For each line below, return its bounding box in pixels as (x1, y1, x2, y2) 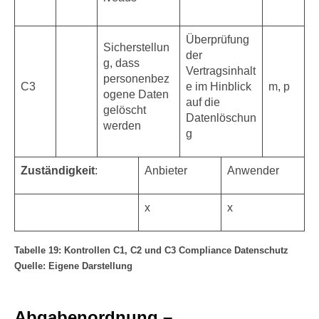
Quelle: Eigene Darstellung (14, 261, 132, 271)
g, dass (103, 57, 140, 69)
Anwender (227, 164, 279, 177)
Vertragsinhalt (186, 65, 256, 77)
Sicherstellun (103, 41, 169, 53)
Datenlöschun (186, 112, 256, 124)
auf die (186, 96, 220, 108)
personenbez (103, 73, 169, 85)
